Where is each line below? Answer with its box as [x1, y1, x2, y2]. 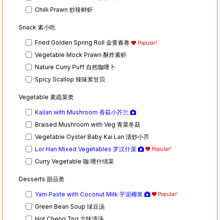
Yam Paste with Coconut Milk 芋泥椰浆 [35, 190, 145, 198]
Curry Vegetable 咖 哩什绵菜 [35, 157, 114, 165]
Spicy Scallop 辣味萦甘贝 [35, 75, 106, 83]
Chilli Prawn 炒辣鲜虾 [35, 5, 93, 13]
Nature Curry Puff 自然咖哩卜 [35, 63, 116, 71]
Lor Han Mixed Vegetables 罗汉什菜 [35, 145, 138, 153]
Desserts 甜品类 [19, 175, 65, 183]
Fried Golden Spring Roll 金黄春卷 [35, 38, 132, 46]
